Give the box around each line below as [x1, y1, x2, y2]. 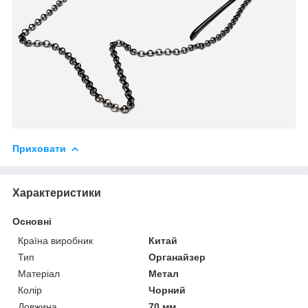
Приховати [12, 142, 66, 154]
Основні [12, 215, 52, 227]
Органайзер [148, 251, 206, 263]
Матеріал [18, 267, 60, 279]
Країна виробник [18, 234, 93, 246]
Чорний [148, 284, 186, 296]
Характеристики [12, 186, 101, 199]
